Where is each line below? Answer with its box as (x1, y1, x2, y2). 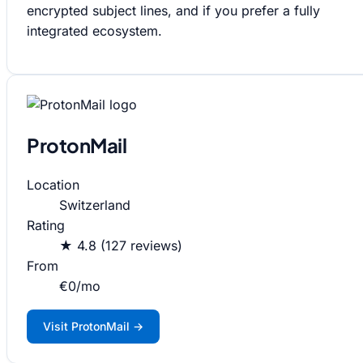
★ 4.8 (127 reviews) (59, 237, 182, 254)
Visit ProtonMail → (43, 319, 143, 334)
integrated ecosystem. (27, 23, 162, 40)
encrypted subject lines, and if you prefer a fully (27, 2, 320, 19)
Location (27, 177, 79, 194)
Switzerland (59, 197, 130, 214)
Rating (27, 217, 65, 234)
